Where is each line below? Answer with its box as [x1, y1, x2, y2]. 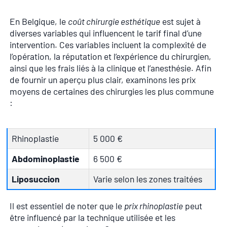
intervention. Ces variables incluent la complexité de [10, 39, 206, 51]
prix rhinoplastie [124, 200, 183, 211]
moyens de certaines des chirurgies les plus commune [10, 86, 214, 97]
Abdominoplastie [12, 153, 80, 164]
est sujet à [160, 16, 201, 27]
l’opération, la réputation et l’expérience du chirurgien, [10, 51, 211, 62]
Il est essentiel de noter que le [10, 200, 124, 211]
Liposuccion [12, 173, 60, 184]
